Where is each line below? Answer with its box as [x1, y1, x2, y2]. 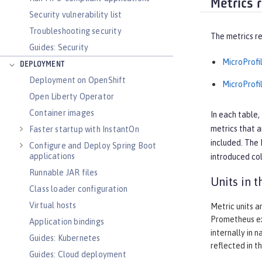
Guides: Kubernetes [29, 233, 101, 243]
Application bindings [29, 217, 104, 226]
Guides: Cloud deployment [29, 250, 126, 259]
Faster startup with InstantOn [29, 125, 139, 134]
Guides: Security [29, 43, 89, 52]
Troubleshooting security [29, 26, 122, 36]
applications [29, 151, 75, 161]
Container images [29, 108, 95, 118]
